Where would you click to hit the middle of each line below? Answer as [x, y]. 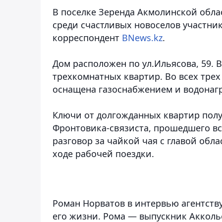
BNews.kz [142, 37]
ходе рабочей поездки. [103, 153]
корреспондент [87, 37]
